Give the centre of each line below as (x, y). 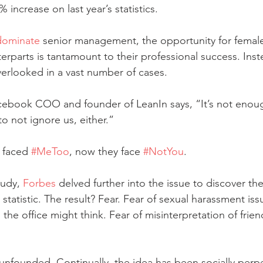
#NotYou (163, 151)
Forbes (39, 183)
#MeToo (50, 151)
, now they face (106, 151)
